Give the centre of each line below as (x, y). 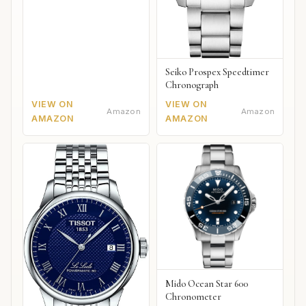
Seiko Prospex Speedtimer (218, 72)
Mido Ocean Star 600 (207, 283)
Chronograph (192, 85)
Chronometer (194, 296)
